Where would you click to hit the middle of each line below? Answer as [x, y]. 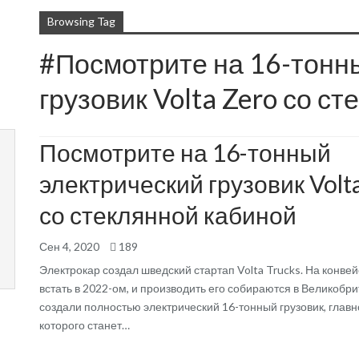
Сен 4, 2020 [69, 246]
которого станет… [85, 325]
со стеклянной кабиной [168, 215]
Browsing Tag [81, 21]
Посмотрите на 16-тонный [185, 152]
